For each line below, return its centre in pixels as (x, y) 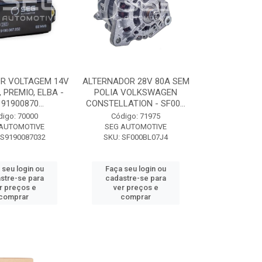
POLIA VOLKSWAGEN (136, 92)
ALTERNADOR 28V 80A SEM (136, 81)
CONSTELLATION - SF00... (136, 104)
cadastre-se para (136, 178)
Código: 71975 (136, 116)
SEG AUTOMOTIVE (136, 127)
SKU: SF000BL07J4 (136, 137)
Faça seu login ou (136, 169)
